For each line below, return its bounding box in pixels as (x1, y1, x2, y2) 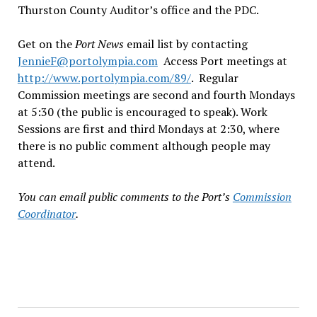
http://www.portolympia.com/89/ (17, 70, 191, 86)
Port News (74, 36, 127, 52)
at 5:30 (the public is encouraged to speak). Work (17, 104, 267, 120)
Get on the (17, 36, 75, 52)
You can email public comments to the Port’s (17, 189, 233, 205)
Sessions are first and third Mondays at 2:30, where (17, 121, 279, 137)
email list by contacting (126, 36, 248, 52)
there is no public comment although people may (17, 138, 270, 154)
